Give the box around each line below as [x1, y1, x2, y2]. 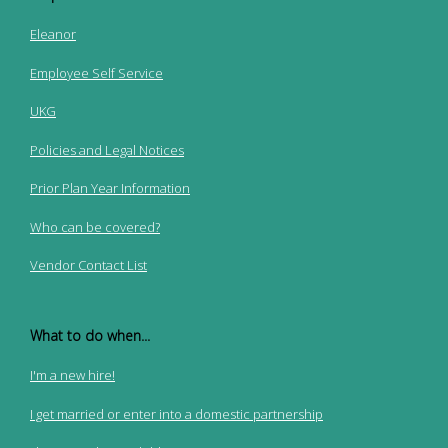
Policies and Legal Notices [30, 140, 184, 159]
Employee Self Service [30, 63, 163, 82]
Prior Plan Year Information [30, 179, 190, 197]
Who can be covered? [30, 217, 160, 236]
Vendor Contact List [30, 256, 147, 274]
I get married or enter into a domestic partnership [30, 404, 323, 423]
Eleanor [30, 25, 76, 43]
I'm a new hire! [30, 366, 115, 384]
